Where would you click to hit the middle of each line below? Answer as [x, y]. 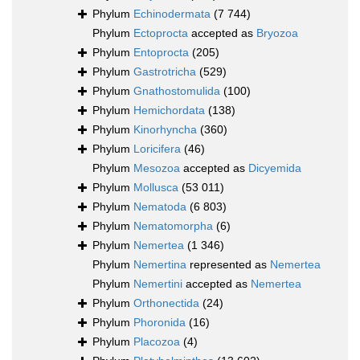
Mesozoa [157, 168]
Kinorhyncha [165, 130]
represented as [228, 265]
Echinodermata [172, 14]
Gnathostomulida [177, 91]
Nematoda [160, 207]
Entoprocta [161, 53]
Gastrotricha [165, 72]
